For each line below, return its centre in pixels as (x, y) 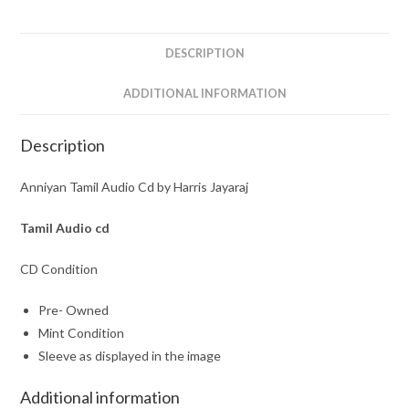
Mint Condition (82, 332)
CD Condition (59, 268)
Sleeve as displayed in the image (130, 355)
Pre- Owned (74, 309)
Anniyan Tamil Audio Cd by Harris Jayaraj (135, 186)
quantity (44, 25)
